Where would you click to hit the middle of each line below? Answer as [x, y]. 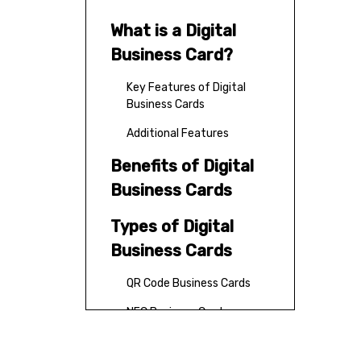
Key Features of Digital [186, 87]
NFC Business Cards [177, 312]
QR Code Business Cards [189, 283]
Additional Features [178, 133]
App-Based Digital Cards [189, 341]
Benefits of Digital [182, 166]
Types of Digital [172, 226]
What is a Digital [173, 31]
